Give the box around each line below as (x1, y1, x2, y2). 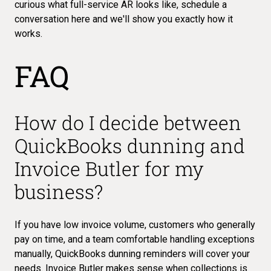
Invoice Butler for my (15, 155, 204, 181)
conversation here (15, 13, 90, 25)
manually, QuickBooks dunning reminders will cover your (15, 247, 250, 260)
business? (15, 178, 103, 204)
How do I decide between (15, 109, 241, 135)
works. (15, 27, 42, 39)
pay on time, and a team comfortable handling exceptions (15, 233, 255, 245)
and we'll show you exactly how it (90, 13, 233, 25)
